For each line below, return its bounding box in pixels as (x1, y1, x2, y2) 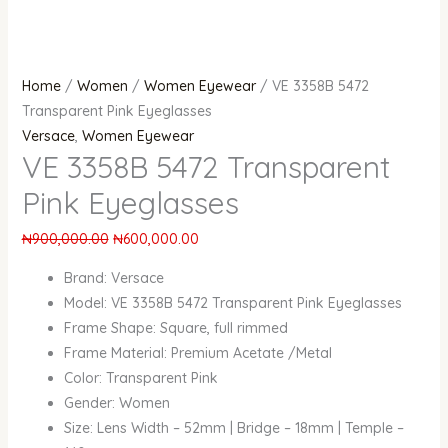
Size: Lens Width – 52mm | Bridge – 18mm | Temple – (63, 419, 404, 438)
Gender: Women (63, 394, 170, 413)
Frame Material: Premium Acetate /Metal (63, 344, 332, 363)
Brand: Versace (63, 269, 164, 288)
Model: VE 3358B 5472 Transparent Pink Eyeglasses (63, 294, 402, 313)
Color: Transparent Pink (63, 369, 218, 388)
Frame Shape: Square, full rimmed (63, 319, 288, 338)
